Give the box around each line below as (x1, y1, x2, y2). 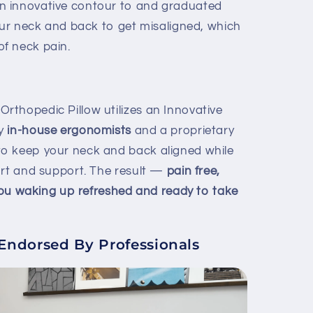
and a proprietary (134, 124, 235, 138)
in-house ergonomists (7, 124, 132, 138)
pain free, (166, 165, 220, 178)
